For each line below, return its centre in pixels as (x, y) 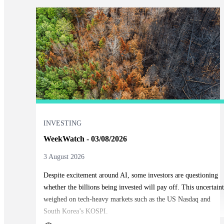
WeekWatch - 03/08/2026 (85, 138)
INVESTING (62, 123)
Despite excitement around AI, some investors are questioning (130, 175)
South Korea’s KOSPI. (75, 211)
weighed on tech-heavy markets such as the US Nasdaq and (127, 199)
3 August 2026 (64, 156)
